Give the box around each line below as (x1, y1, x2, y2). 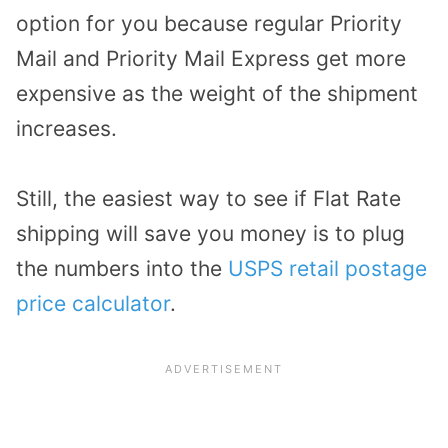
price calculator (16, 291, 170, 317)
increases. (16, 115, 117, 141)
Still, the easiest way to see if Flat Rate (16, 186, 401, 212)
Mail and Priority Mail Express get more (16, 45, 406, 71)
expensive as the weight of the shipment (16, 80, 418, 106)
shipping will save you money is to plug (16, 221, 405, 247)
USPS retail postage (228, 256, 427, 282)
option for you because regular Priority (16, 10, 402, 36)
